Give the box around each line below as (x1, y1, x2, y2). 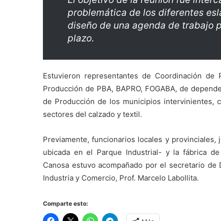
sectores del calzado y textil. (43, 109, 142, 119)
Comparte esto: (43, 199, 88, 207)
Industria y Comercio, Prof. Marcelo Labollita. (43, 173, 199, 183)
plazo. (68, 32, 94, 44)
